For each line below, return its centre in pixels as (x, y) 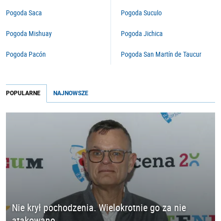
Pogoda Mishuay (29, 33)
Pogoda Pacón (26, 54)
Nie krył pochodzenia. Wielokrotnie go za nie (99, 208)
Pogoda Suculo (141, 13)
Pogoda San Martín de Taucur (161, 54)
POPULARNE (23, 93)
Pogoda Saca (24, 13)
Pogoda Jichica (142, 33)
